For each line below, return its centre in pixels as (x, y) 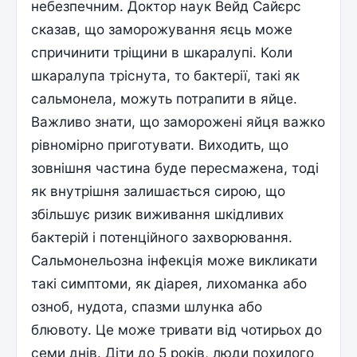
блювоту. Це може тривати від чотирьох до (177, 329)
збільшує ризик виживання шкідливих (158, 214)
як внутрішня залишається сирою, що (159, 190)
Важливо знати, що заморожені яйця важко (178, 121)
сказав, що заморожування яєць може (162, 29)
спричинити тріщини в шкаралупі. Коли (162, 52)
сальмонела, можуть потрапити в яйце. (165, 98)
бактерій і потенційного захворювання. (162, 237)
